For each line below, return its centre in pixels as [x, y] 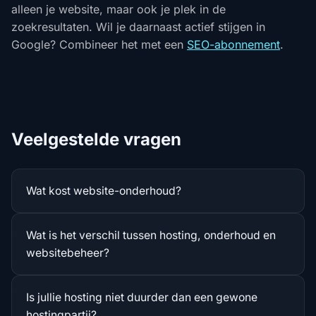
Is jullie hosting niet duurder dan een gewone [142, 297]
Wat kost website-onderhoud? [104, 190]
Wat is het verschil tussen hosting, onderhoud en [151, 235]
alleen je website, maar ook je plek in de [119, 9]
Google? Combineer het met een [99, 44]
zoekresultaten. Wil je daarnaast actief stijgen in [138, 26]
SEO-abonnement [233, 44]
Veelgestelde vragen [96, 139]
